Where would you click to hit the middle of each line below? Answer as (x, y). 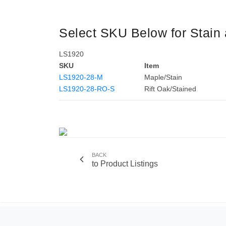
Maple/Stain (163, 77)
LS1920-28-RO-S (87, 89)
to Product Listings (125, 164)
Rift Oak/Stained (170, 89)
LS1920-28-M (81, 77)
